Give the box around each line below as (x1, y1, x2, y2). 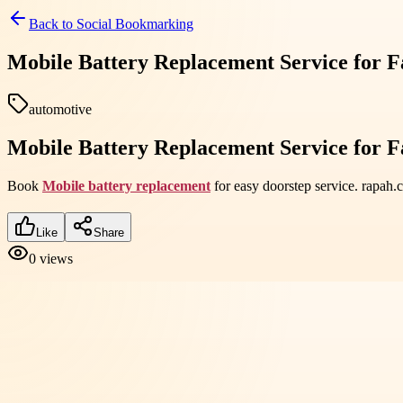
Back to (29, 16, 76, 31)
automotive (29, 101, 92, 117)
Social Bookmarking (76, 16, 193, 31)
